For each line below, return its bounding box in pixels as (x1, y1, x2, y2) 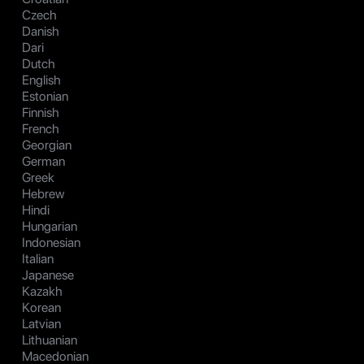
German (22, 154, 65, 170)
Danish (22, 24, 59, 40)
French (22, 121, 59, 137)
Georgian (22, 137, 71, 154)
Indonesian (22, 235, 80, 251)
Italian (22, 251, 54, 267)
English (22, 72, 61, 89)
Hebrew (22, 186, 64, 202)
